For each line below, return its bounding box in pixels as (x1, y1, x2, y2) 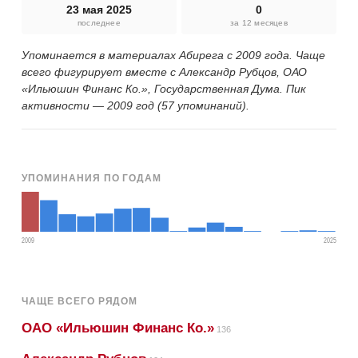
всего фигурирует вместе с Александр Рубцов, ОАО (22, 65, 307, 78)
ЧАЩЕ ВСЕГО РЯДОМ (22, 295, 138, 307)
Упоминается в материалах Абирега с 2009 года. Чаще (22, 48, 325, 62)
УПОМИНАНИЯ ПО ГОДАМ (22, 172, 162, 184)
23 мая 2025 (66, 2, 132, 16)
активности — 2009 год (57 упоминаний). (22, 98, 249, 112)
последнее (78, 18, 121, 27)
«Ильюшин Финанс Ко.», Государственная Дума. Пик (22, 82, 306, 95)
